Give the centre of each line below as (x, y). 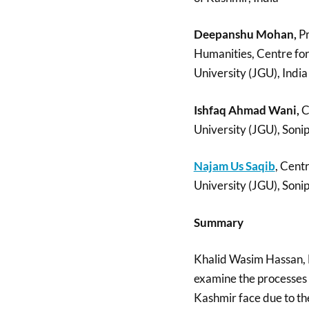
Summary (218, 222)
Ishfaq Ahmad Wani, (246, 110)
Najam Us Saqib (234, 166)
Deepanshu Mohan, (245, 34)
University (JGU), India (250, 73)
